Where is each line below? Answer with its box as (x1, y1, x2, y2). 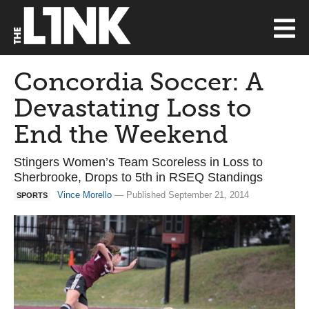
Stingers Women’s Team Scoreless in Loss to (14, 155, 263, 169)
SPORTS (17, 191, 48, 199)
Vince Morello (57, 190, 112, 200)
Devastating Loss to (14, 93, 252, 123)
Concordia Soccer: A (14, 67, 263, 97)
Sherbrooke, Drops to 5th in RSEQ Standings (14, 170, 263, 184)
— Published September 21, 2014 (112, 190, 249, 200)
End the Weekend (14, 119, 228, 149)
